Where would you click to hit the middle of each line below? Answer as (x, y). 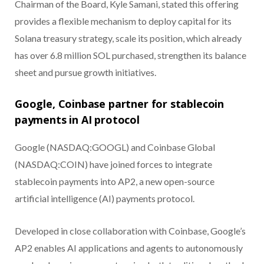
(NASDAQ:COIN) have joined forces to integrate (113, 164)
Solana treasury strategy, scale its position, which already (128, 38)
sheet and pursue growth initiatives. (85, 72)
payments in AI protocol (77, 119)
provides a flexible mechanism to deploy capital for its (123, 21)
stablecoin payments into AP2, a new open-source (115, 181)
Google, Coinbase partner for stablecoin (119, 103)
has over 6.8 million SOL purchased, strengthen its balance (131, 55)
